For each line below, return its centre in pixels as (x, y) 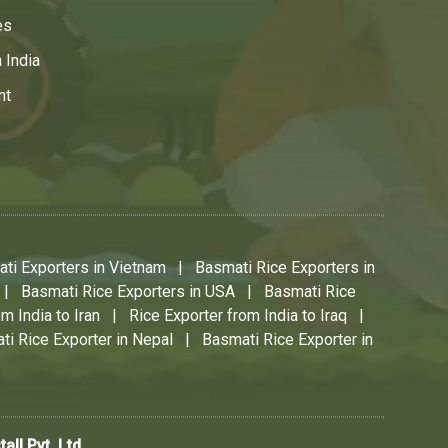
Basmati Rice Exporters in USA (128, 292)
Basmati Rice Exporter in (287, 340)
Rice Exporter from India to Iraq (238, 316)
